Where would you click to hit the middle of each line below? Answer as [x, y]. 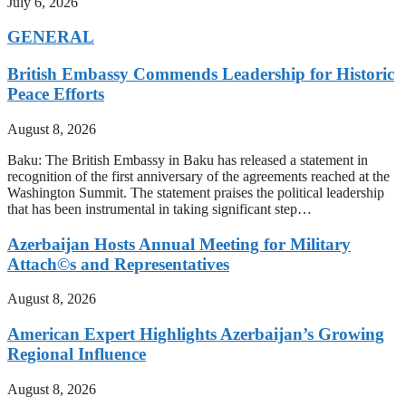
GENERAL [51, 37]
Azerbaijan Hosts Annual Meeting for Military [179, 244]
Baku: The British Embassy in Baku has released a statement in [188, 159]
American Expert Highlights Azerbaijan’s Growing [196, 333]
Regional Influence [77, 353]
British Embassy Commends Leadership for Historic [201, 74]
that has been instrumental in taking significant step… [159, 208]
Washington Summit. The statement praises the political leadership [196, 192]
